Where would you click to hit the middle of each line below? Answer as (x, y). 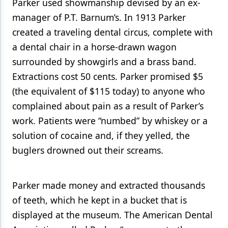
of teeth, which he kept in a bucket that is (99, 200)
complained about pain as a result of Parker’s (108, 106)
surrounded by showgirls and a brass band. (104, 62)
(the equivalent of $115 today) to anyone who (109, 91)
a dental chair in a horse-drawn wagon (94, 47)
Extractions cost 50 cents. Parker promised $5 (108, 76)
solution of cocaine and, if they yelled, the (101, 135)
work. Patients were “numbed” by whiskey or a (110, 121)
